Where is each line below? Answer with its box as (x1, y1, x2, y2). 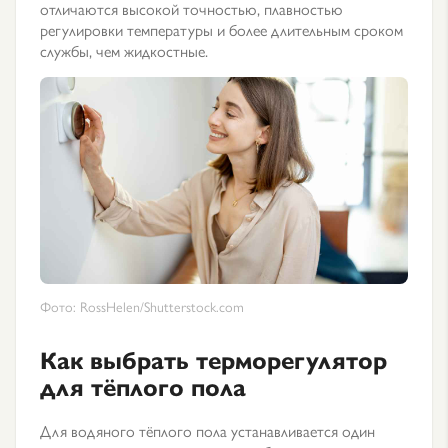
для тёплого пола (40, 369, 246, 403)
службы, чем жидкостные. (40, 39, 208, 62)
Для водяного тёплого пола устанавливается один (40, 419, 375, 442)
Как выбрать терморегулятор (40, 342, 387, 376)
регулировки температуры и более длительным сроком (40, 18, 403, 41)
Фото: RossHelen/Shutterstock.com (40, 296, 244, 316)
